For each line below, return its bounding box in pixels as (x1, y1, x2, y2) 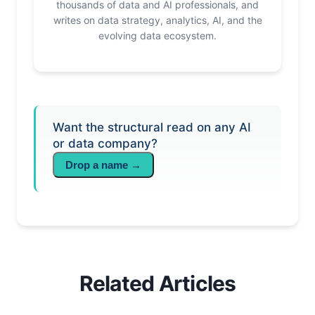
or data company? (53, 136, 157, 151)
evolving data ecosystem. (98, 30, 217, 42)
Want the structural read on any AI (53, 120, 251, 135)
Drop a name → (65, 159, 141, 172)
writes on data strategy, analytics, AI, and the (53, 14, 262, 27)
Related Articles (79, 271, 236, 297)
